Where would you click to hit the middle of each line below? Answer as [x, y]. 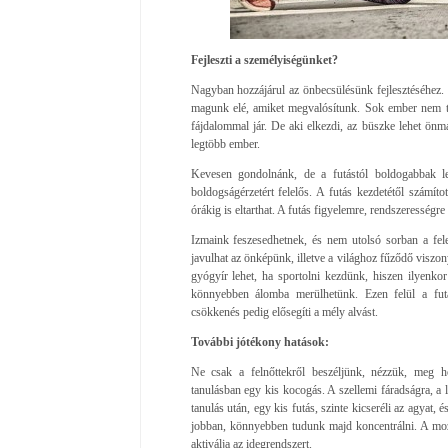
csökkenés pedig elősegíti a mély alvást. [284, 311]
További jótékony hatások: [259, 341]
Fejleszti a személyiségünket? [264, 59]
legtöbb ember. [225, 143]
